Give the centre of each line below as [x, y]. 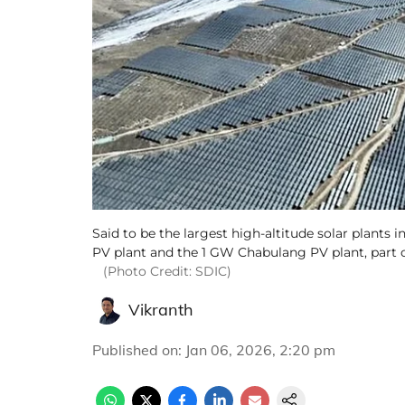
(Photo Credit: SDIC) [167, 271]
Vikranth [161, 310]
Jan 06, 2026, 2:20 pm [260, 350]
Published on [135, 350]
